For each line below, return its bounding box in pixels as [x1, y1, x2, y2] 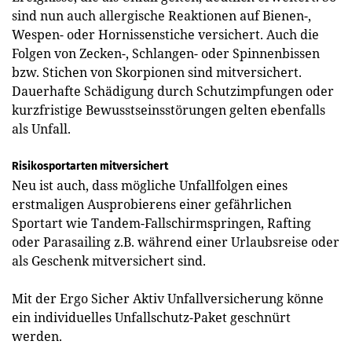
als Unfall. [12, 119, 71, 137]
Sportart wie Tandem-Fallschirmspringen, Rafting [12, 214, 311, 232]
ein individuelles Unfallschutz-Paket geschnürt [12, 308, 291, 326]
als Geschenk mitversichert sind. [12, 251, 206, 269]
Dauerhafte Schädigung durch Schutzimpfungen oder [12, 82, 334, 100]
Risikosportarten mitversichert [12, 159, 168, 173]
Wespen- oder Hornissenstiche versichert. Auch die [12, 25, 319, 43]
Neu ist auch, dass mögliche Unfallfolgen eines [12, 176, 288, 194]
